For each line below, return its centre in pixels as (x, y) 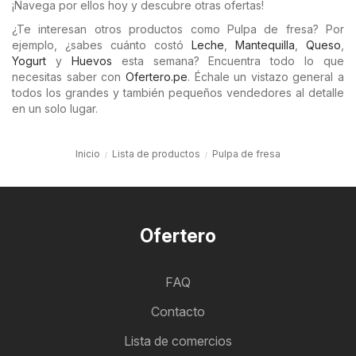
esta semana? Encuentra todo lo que (228, 61)
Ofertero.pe (156, 77)
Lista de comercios (178, 341)
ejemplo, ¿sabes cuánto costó (102, 45)
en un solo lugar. (55, 108)
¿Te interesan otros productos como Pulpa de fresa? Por (178, 29)
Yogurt (29, 61)
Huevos (91, 61)
